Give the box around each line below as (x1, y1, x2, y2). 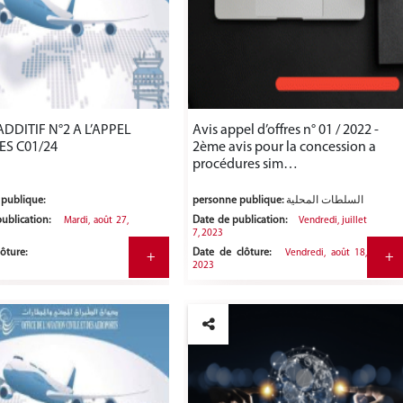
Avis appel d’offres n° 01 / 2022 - (193, 123, 380, 139)
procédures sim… (193, 157, 299, 173)
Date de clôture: (193, 247, 272, 259)
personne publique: (193, 195, 284, 207)
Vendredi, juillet (299, 216, 368, 227)
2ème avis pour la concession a (193, 140, 377, 156)
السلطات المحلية (286, 195, 364, 207)
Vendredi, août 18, (285, 248, 368, 259)
